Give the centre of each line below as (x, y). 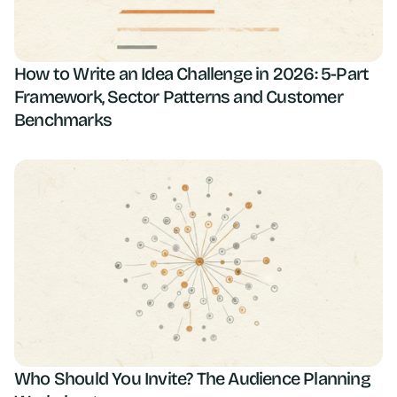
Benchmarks (63, 119)
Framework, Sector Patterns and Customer (179, 96)
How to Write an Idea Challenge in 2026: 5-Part (192, 73)
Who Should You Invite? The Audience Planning (192, 378)
